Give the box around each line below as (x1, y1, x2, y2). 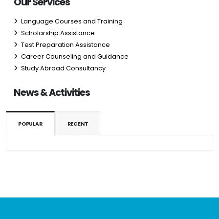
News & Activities (14, 86, 90, 100)
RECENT (67, 120, 88, 128)
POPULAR (18, 120, 43, 128)
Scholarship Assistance (21, 28, 95, 38)
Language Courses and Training (21, 17, 123, 26)
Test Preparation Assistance (21, 40, 110, 50)
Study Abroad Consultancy (21, 64, 106, 73)
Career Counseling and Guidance (21, 52, 129, 62)
